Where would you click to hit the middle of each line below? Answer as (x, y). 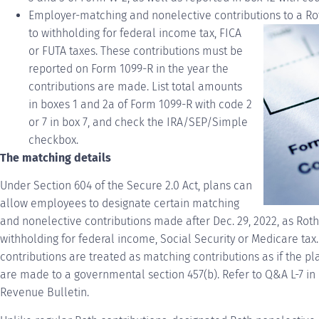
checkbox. (53, 140)
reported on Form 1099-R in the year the (129, 69)
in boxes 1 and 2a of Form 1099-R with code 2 (140, 105)
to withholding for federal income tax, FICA (135, 33)
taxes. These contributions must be (155, 51)
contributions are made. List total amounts (135, 87)
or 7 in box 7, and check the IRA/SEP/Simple (138, 122)
